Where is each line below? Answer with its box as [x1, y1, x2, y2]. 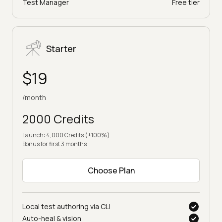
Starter [46, 42, 76, 55]
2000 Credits [22, 110, 94, 127]
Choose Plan [87, 165, 135, 176]
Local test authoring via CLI [22, 201, 111, 211]
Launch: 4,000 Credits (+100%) [22, 130, 110, 139]
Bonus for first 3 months [22, 139, 87, 148]
